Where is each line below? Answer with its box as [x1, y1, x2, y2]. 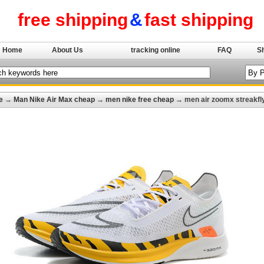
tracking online [130, 46, 180, 54]
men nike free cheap [105, 95, 174, 104]
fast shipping [144, 10, 253, 29]
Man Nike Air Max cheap [14, 95, 95, 104]
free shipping [18, 10, 128, 29]
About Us [52, 46, 83, 54]
